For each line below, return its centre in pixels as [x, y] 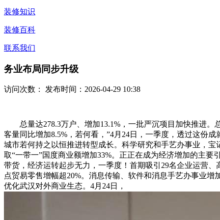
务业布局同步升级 [41, 69]
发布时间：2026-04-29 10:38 [92, 89]
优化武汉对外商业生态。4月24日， [65, 186]
